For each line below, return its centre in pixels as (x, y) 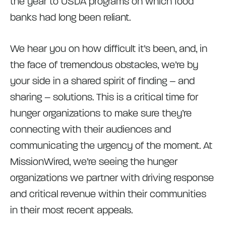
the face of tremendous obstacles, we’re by (104, 65)
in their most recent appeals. (71, 210)
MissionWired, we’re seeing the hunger (94, 162)
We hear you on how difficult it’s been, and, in (109, 49)
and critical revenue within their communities (108, 194)
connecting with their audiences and (91, 129)
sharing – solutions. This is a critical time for (104, 97)
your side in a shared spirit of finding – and (102, 81)
